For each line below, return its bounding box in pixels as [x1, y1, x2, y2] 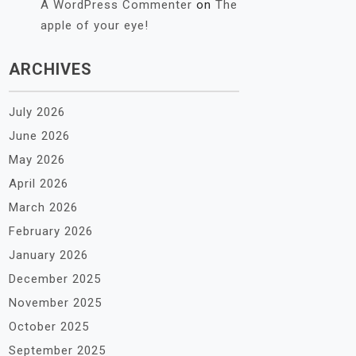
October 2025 [9, 319, 89, 334]
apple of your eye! [41, 18, 149, 33]
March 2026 [9, 200, 78, 215]
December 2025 [9, 272, 101, 286]
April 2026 [9, 176, 68, 191]
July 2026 [9, 105, 65, 119]
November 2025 [9, 296, 102, 310]
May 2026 [9, 153, 65, 167]
